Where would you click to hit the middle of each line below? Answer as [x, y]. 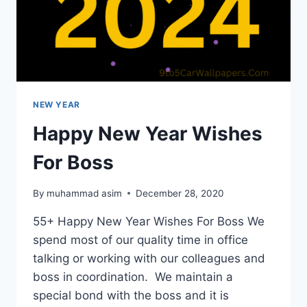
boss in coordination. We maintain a [133, 277]
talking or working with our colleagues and [149, 258]
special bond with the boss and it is [131, 295]
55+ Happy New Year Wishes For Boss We [149, 221]
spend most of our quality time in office [140, 240]
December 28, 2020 [180, 193]
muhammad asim [85, 193]
